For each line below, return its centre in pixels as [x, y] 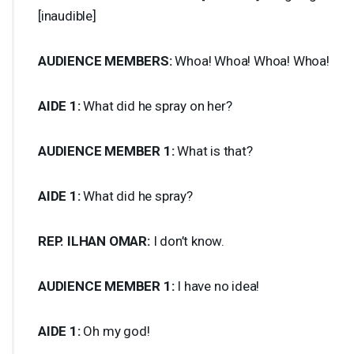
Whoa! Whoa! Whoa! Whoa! [250, 60]
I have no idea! [217, 286]
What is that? [213, 151]
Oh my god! [115, 331]
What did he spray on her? [156, 105]
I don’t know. [187, 241]
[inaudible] [67, 15]
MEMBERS [137, 60]
